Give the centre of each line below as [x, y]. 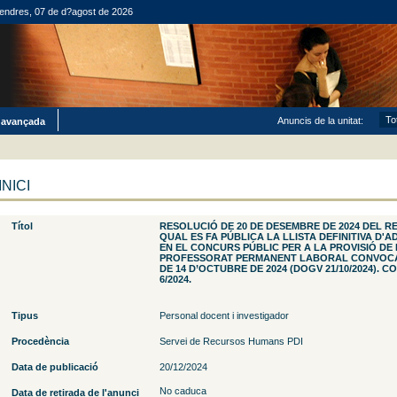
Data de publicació [54, 367]
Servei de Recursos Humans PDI [231, 341]
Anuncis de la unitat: [320, 121]
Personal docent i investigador [224, 315]
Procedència [40, 341]
